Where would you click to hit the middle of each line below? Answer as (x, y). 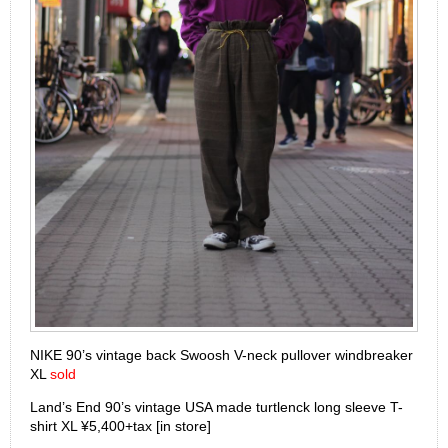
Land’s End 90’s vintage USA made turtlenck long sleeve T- (216, 406)
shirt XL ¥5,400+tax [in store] (120, 425)
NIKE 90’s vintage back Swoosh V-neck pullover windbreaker (221, 354)
